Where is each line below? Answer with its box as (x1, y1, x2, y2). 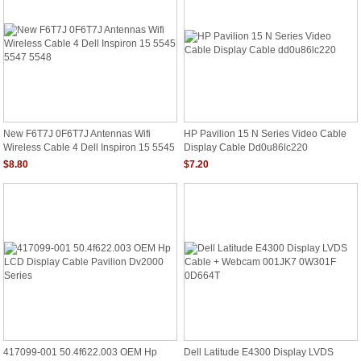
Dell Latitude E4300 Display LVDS (184, 346, 334, 358)
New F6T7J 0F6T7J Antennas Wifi (3, 128, 151, 139)
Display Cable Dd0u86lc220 (184, 142, 308, 151)
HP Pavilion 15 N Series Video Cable (184, 128, 346, 139)
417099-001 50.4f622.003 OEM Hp (3, 346, 157, 358)
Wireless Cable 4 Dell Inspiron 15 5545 (3, 142, 175, 151)
